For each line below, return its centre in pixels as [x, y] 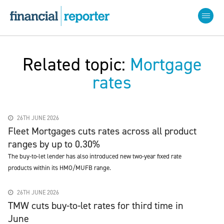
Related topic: [76, 64]
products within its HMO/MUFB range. [59, 168]
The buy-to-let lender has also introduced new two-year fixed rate [95, 156]
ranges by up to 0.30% [54, 144]
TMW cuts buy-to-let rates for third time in [96, 205]
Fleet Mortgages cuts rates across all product [102, 131]
